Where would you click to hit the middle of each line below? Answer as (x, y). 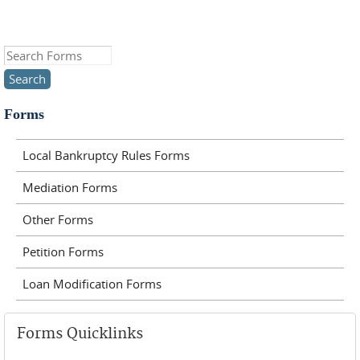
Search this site (45, 55)
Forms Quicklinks (80, 333)
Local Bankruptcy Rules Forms (106, 155)
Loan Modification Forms (92, 284)
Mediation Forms (70, 187)
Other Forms (57, 219)
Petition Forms (63, 252)
